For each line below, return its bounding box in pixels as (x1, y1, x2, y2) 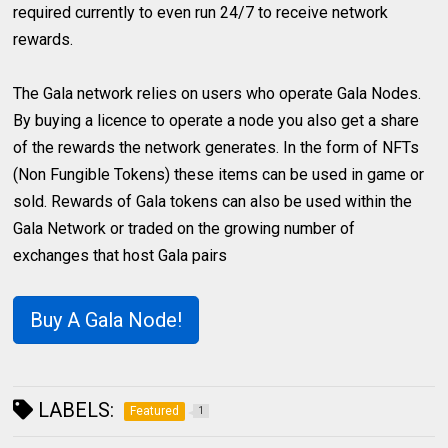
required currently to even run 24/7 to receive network (13, 3, 389, 23)
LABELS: (33, 398, 115, 423)
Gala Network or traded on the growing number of (13, 219, 356, 239)
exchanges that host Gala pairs (13, 246, 228, 266)
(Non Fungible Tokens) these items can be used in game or (13, 165, 425, 185)
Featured (130, 404, 180, 419)
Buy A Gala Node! (30, 308, 183, 333)
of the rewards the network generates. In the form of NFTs (13, 138, 420, 158)
